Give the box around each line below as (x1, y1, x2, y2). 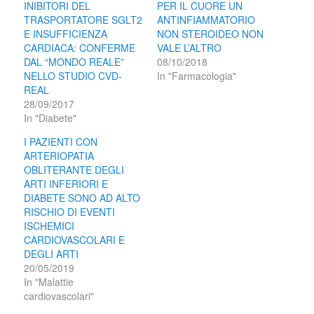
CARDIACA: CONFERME (24, 40, 136, 55)
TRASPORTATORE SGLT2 (24, 12, 143, 27)
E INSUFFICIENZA (24, 26, 108, 41)
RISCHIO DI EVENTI (24, 204, 116, 219)
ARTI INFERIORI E (24, 176, 109, 191)
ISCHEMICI (24, 218, 75, 233)
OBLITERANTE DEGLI (24, 162, 125, 177)
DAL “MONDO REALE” (24, 54, 125, 69)
